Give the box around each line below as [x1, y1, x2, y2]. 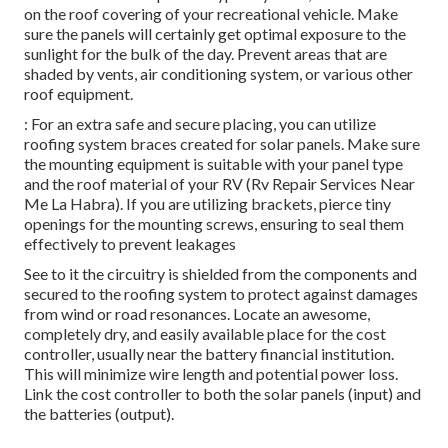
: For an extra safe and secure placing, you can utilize [24, 113, 376, 133]
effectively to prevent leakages [24, 233, 236, 253]
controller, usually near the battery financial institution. [24, 343, 394, 363]
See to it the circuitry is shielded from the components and [24, 263, 417, 283]
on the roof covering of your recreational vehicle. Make [24, 3, 398, 23]
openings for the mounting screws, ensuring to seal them [24, 213, 404, 233]
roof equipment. [24, 83, 133, 103]
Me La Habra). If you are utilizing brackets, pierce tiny [24, 193, 391, 213]
